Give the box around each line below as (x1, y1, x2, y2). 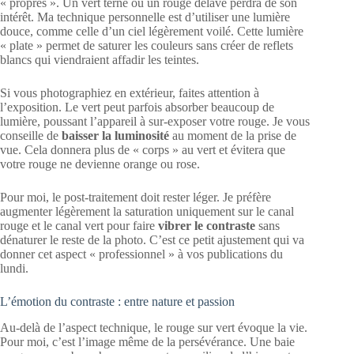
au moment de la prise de (169, 129, 296, 143)
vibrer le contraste (158, 219, 255, 233)
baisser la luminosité (62, 129, 169, 143)
